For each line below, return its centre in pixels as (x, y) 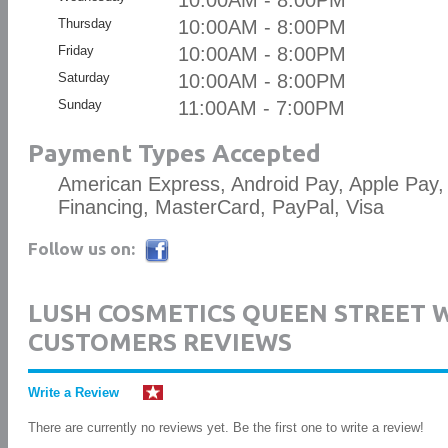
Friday (75, 50)
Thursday (84, 23)
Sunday (79, 104)
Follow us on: (81, 248)
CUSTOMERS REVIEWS (159, 342)
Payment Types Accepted (174, 153)
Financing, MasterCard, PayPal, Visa (220, 207)
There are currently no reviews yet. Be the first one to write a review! (225, 427)
